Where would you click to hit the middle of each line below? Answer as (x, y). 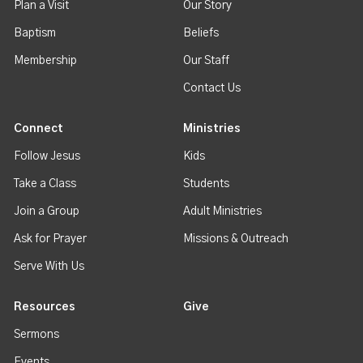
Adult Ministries (223, 212)
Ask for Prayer (51, 239)
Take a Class (45, 184)
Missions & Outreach (236, 239)
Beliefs (201, 34)
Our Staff (207, 61)
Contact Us (212, 89)
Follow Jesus (47, 157)
